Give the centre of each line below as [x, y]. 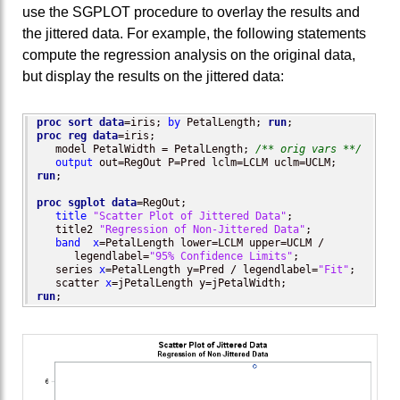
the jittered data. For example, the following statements [194, 33]
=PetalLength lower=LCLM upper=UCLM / [215, 243]
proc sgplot [71, 203]
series [68, 270]
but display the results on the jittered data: [153, 76]
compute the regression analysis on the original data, [189, 54]
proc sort [65, 123]
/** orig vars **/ [308, 150]
